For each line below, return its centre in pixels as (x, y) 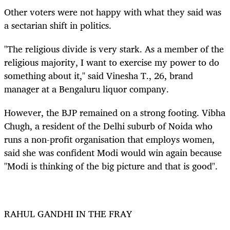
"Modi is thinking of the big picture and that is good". (111, 166)
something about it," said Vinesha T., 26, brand (99, 76)
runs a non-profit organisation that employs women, (109, 139)
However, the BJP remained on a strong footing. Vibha (115, 113)
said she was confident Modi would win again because (113, 153)
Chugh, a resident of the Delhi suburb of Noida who (108, 126)
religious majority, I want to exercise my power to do (112, 62)
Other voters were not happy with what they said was (113, 12)
